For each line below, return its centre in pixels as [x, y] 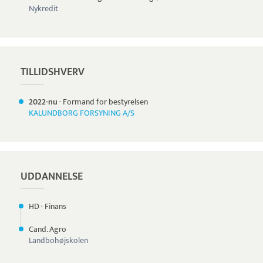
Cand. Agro [48, 229]
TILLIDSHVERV [53, 72]
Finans [55, 206]
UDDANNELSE [52, 177]
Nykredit [43, 9]
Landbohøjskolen [58, 240]
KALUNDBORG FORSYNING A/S [82, 113]
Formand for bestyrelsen [105, 102]
